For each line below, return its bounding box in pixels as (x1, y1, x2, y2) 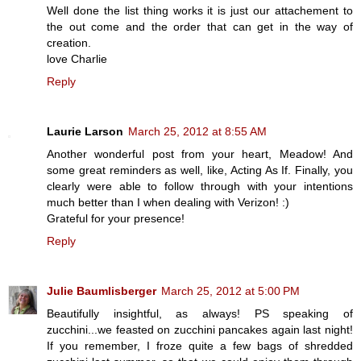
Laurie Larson (47, 124, 123, 138)
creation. (47, 35, 91, 49)
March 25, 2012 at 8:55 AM (128, 124, 267, 138)
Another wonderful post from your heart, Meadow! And (47, 147, 353, 160)
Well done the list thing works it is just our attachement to (47, 3, 353, 17)
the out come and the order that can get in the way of (47, 19, 353, 33)
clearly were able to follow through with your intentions (47, 179, 353, 193)
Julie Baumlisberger (47, 284, 156, 297)
